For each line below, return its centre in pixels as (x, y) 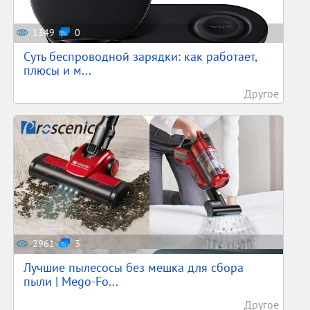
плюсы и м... (58, 70)
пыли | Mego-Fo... (71, 281)
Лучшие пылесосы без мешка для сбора (134, 267)
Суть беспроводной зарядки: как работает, (140, 56)
